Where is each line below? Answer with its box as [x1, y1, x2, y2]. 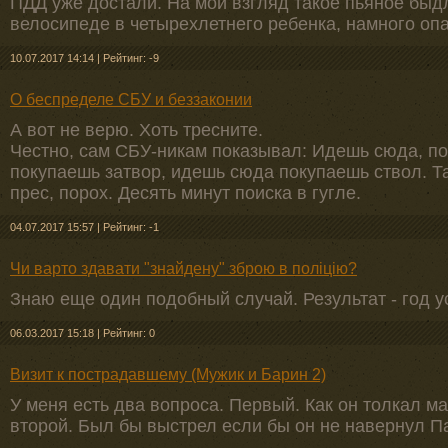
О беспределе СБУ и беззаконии [10, 91, 252, 108]
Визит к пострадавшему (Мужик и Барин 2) [10, 366, 326, 383]
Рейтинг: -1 [103, 221, 159, 233]
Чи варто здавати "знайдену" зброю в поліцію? [10, 260, 357, 277]
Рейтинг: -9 [103, 52, 159, 64]
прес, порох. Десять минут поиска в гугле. [10, 183, 361, 203]
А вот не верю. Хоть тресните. [10, 120, 263, 140]
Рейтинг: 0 [103, 327, 155, 339]
